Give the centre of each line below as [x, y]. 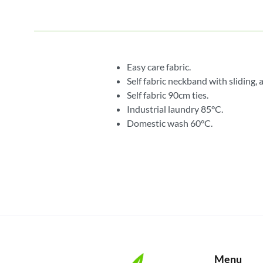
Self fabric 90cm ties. [168, 95]
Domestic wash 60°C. [170, 123]
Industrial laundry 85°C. [175, 109]
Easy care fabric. [159, 66]
